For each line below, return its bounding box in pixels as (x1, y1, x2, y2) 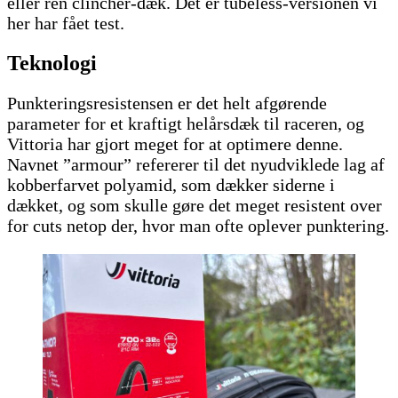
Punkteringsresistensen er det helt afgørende (7, 93, 327, 114)
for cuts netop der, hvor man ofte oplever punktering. (7, 216, 389, 236)
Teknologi (7, 52, 97, 76)
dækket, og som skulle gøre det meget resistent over (7, 195, 382, 216)
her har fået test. (7, 13, 124, 34)
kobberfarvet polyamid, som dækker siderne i (7, 175, 335, 195)
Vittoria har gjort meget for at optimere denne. (7, 134, 343, 155)
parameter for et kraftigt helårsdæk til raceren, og (7, 114, 364, 134)
